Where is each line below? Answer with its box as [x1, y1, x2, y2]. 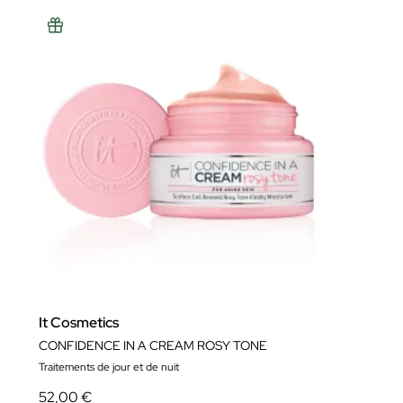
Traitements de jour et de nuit [39, 360, 179, 375]
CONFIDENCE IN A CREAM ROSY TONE [39, 337, 267, 354]
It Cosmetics [39, 313, 119, 333]
